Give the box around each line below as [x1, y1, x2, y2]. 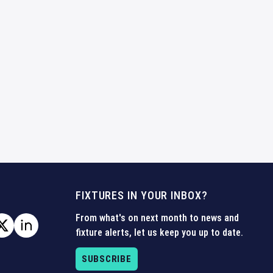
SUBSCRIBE [81, 253, 132, 264]
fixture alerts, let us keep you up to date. [75, 227, 243, 238]
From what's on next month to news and [75, 212, 239, 224]
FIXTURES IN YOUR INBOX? [75, 189, 208, 202]
